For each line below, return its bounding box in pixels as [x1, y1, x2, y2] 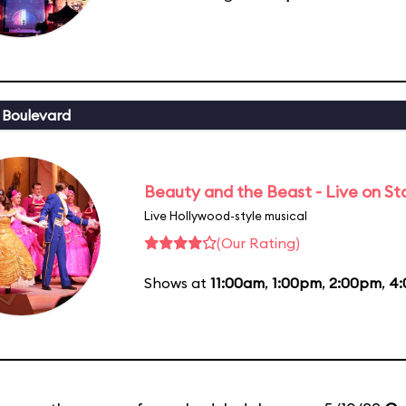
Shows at [144, 273, 210, 292]
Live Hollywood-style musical [144, 208, 307, 223]
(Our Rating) [217, 233, 300, 252]
